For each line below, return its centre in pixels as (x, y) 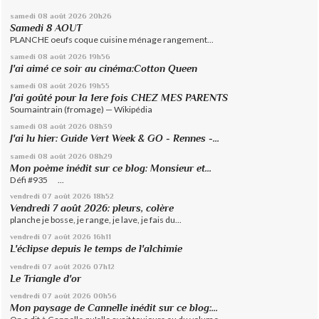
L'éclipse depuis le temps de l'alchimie (96, 248)
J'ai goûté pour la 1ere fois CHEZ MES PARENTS (119, 98)
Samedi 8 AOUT (46, 28)
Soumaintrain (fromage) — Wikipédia (82, 110)
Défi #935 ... (37, 179)
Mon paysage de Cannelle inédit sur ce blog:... (114, 308)
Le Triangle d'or (46, 278)
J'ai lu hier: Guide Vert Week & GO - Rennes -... (115, 138)
